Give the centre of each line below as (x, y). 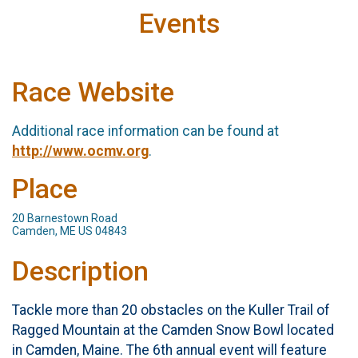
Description (80, 272)
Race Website (93, 92)
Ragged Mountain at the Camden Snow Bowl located (173, 330)
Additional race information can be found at (145, 131)
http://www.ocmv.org (80, 151)
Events (179, 24)
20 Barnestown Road (65, 219)
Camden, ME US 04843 (70, 231)
